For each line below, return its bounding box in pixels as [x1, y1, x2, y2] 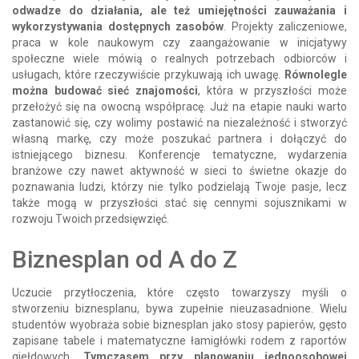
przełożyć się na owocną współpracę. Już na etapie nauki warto [12, 99, 347, 113]
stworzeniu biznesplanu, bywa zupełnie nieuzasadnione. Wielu [12, 301, 347, 315]
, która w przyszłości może [198, 83, 348, 97]
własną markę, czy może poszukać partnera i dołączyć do [12, 131, 347, 145]
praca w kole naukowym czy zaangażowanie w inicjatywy [12, 35, 347, 49]
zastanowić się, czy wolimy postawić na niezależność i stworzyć [12, 115, 347, 129]
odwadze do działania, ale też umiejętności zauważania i [12, 3, 347, 17]
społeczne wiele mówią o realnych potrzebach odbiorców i [12, 51, 347, 65]
